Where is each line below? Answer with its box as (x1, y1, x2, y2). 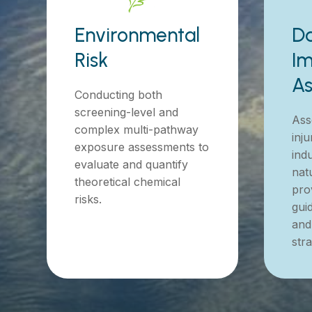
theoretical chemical (75, 174, 181, 189)
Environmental (75, 22, 201, 47)
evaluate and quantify (75, 157, 189, 171)
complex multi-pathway (75, 122, 199, 136)
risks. (75, 192, 102, 206)
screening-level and (75, 104, 179, 119)
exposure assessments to (75, 139, 210, 154)
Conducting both (75, 87, 163, 102)
